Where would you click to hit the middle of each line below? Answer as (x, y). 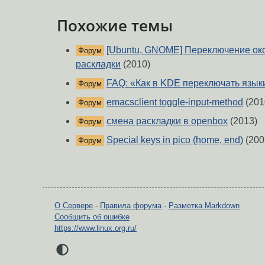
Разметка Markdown (204, 206)
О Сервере (74, 206)
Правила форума (131, 206)
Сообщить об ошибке (92, 217)
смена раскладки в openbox (167, 121)
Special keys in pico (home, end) (175, 140)
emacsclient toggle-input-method (175, 102)
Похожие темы (115, 25)
